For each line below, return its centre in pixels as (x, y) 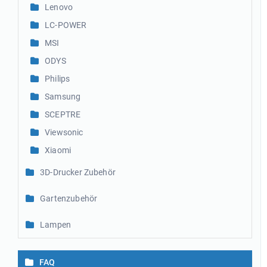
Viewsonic (64, 132)
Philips (58, 79)
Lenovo (59, 7)
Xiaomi (58, 150)
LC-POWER (66, 25)
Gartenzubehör (69, 198)
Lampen (56, 225)
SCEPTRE (63, 114)
